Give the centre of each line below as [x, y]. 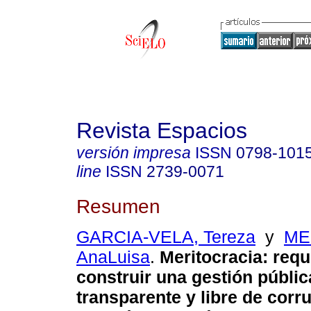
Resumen [118, 206]
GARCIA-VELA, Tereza [166, 237]
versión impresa [134, 153]
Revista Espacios [162, 131]
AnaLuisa [113, 257]
